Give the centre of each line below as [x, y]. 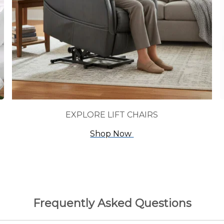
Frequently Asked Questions [112, 203]
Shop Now [112, 133]
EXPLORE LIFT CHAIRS [112, 114]
